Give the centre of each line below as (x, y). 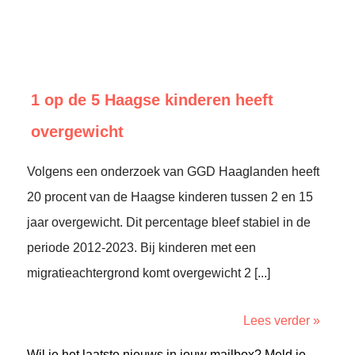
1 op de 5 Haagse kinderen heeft (152, 100)
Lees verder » (282, 321)
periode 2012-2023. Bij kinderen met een (141, 248)
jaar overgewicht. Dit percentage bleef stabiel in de (169, 222)
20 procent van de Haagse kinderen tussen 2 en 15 (170, 197)
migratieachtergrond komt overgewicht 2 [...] (149, 273)
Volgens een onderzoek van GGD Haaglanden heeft (173, 172)
